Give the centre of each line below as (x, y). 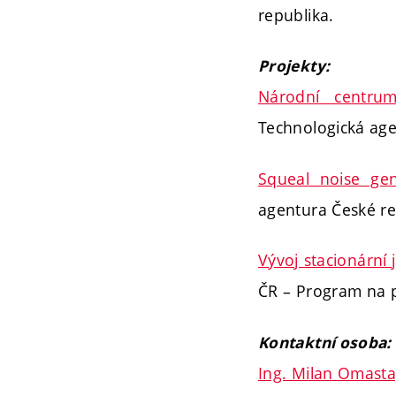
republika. (296, 15)
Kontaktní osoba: (325, 342)
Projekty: (294, 66)
